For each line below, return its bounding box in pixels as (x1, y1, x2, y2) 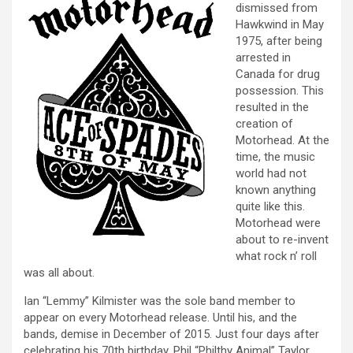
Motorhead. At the (236, 132, 329, 147)
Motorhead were (236, 215, 321, 230)
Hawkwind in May (236, 17, 324, 32)
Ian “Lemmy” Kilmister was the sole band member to (24, 293, 295, 308)
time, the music (236, 149, 315, 164)
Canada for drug (236, 66, 320, 81)
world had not (236, 165, 307, 180)
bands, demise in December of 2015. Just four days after (24, 326, 319, 341)
